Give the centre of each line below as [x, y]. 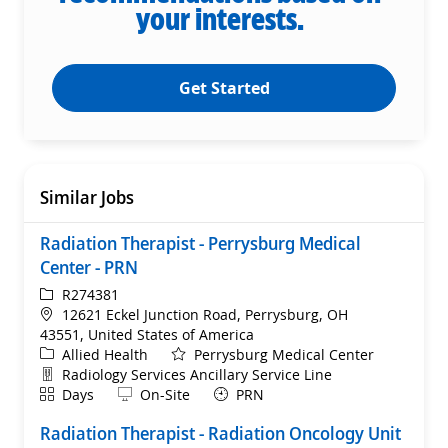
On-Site [165, 394]
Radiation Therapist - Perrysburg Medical [200, 242]
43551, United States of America [147, 334]
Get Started [224, 87]
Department [79, 373]
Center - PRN [89, 266]
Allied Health [105, 354]
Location [67, 313]
